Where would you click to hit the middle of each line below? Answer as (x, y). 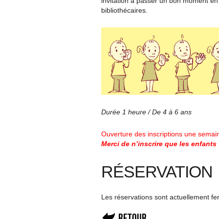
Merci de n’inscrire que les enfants (159, 143)
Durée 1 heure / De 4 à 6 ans (146, 112)
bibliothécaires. (124, 10)
